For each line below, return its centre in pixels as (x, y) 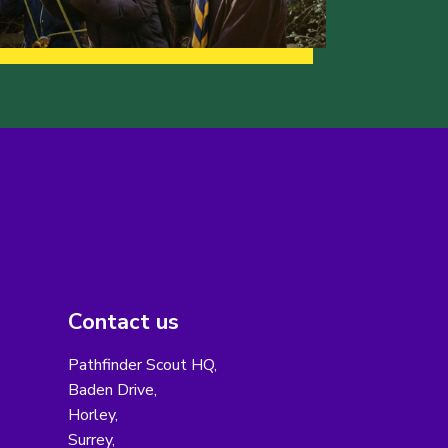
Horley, (92, 415)
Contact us (123, 322)
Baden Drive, (112, 390)
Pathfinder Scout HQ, (142, 365)
